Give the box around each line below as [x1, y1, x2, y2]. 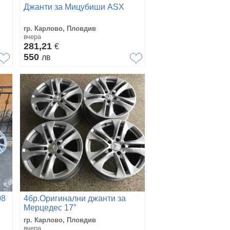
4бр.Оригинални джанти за [24, 194, 126, 203]
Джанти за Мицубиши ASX [24, 2, 124, 11]
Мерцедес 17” [24, 203, 76, 212]
